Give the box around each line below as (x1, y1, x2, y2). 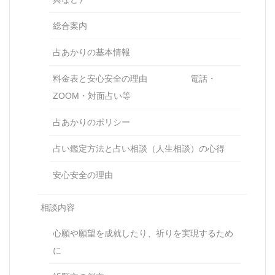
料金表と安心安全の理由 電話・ (53, 74, 216, 84)
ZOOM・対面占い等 (53, 91, 131, 101)
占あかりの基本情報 (53, 47, 130, 58)
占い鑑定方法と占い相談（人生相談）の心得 (53, 144, 225, 154)
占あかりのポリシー (53, 117, 130, 128)
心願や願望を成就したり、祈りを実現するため (53, 228, 233, 239)
